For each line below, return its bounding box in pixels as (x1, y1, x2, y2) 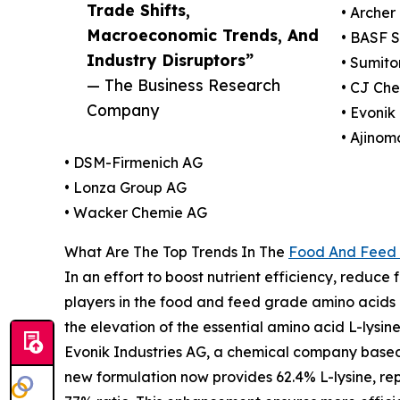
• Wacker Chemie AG (64, 204, 207, 222)
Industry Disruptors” (87, 50, 254, 71)
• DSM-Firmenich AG (64, 154, 203, 172)
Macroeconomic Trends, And (87, 25, 319, 46)
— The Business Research (87, 75, 280, 96)
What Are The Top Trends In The (64, 243, 288, 262)
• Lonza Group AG (64, 179, 187, 197)
